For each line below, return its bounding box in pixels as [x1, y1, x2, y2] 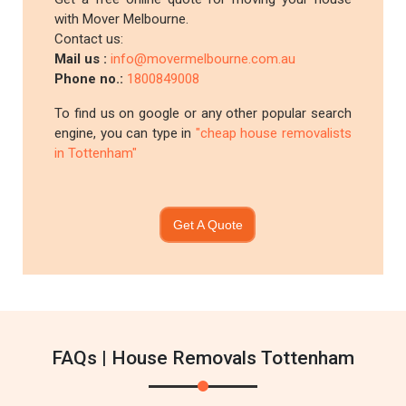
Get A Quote [172, 217, 243, 232]
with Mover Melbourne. [54, 11, 189, 27]
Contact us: [54, 31, 124, 47]
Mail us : [54, 51, 111, 67]
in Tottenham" [54, 145, 138, 161]
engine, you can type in [54, 125, 196, 141]
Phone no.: [54, 71, 128, 87]
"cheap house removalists [195, 125, 352, 141]
